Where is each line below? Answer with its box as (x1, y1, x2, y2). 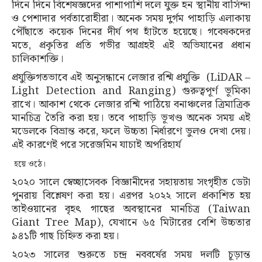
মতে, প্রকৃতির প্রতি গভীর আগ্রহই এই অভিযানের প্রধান (12, 36, 250, 54)
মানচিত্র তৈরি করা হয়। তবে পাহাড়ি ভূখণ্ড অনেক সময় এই (12, 109, 250, 126)
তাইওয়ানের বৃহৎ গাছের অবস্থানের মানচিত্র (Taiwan (12, 200, 250, 218)
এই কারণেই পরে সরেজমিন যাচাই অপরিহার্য (12, 136, 181, 153)
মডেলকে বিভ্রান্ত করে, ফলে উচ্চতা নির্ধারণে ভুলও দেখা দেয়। (12, 122, 250, 140)
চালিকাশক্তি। (12, 50, 63, 67)
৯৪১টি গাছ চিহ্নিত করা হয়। (12, 227, 119, 244)
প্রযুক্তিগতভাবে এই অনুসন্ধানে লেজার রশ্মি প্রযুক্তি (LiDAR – (12, 68, 250, 86)
